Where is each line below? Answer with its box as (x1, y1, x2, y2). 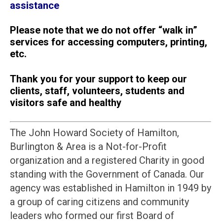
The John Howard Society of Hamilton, (9, 127, 179, 139)
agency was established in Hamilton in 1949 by (9, 182, 211, 194)
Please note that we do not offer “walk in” (9, 24, 197, 37)
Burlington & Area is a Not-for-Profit (9, 141, 167, 153)
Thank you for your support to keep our (9, 73, 187, 85)
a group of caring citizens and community (9, 196, 189, 208)
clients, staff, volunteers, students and (9, 84, 184, 97)
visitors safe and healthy (9, 96, 121, 109)
